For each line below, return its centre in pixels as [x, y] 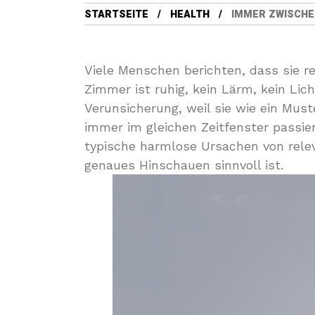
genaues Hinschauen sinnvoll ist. [184, 165]
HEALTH [190, 14]
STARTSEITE [116, 14]
